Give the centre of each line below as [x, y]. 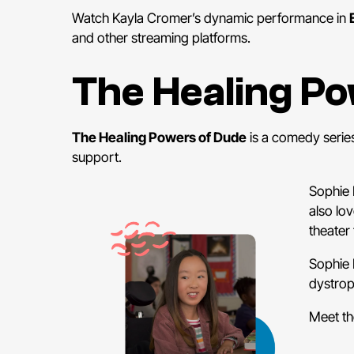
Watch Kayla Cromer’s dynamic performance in [210, 18]
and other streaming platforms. [161, 38]
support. [96, 157]
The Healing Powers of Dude [159, 137]
